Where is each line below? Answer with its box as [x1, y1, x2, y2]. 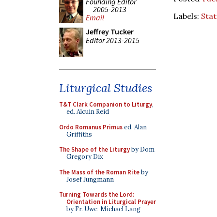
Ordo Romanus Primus [59, 123, 123, 131]
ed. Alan [123, 123, 147, 131]
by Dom [130, 145, 155, 154]
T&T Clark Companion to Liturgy [59, 100, 152, 108]
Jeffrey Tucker [86, 27, 134, 36]
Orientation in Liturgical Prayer [66, 198, 156, 206]
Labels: [173, 11, 201, 21]
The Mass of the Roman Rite [59, 168, 139, 176]
